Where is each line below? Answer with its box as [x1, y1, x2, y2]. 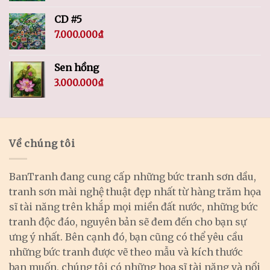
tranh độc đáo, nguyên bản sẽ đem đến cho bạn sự [9, 215, 246, 228]
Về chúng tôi [9, 137, 75, 150]
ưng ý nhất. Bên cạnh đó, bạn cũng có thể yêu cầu [9, 230, 243, 243]
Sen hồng [54, 61, 99, 74]
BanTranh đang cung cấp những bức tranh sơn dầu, [9, 170, 256, 183]
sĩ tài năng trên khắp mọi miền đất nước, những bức [9, 200, 258, 213]
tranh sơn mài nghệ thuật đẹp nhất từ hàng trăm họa [9, 185, 261, 198]
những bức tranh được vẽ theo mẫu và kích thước [9, 245, 243, 258]
